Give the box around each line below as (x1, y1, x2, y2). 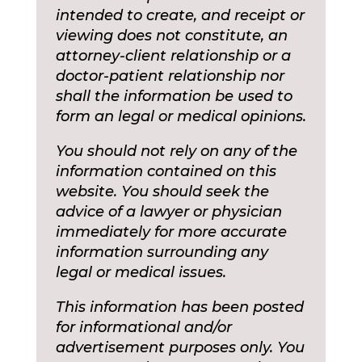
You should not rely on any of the (55, 142, 297, 161)
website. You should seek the (55, 183, 269, 201)
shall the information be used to (55, 87, 293, 106)
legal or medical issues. (55, 263, 226, 282)
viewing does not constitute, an (55, 27, 288, 45)
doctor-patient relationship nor (55, 67, 284, 86)
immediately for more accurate (55, 223, 287, 242)
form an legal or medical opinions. (55, 107, 306, 126)
